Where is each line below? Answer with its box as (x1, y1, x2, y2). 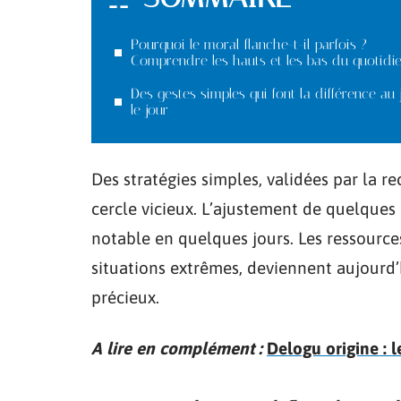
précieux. (91, 286, 159, 307)
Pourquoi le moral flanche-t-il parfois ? (131, 36, 367, 53)
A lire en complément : (91, 337, 262, 358)
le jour (131, 101, 168, 118)
